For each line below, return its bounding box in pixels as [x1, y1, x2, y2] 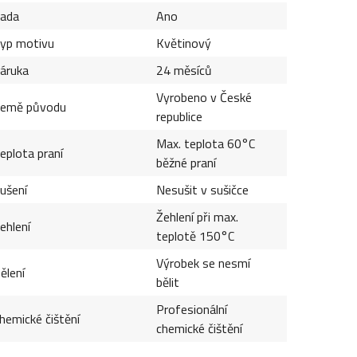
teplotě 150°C [155, 226, 234, 245]
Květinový [155, 33, 211, 53]
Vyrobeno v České [155, 87, 252, 107]
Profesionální [155, 299, 227, 319]
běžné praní [155, 152, 216, 172]
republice [155, 106, 202, 126]
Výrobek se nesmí [155, 253, 250, 273]
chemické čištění [155, 318, 242, 338]
